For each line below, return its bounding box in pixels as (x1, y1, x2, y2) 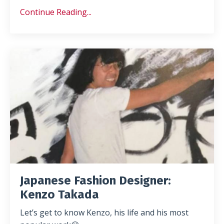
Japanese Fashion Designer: (20, 173, 171, 187)
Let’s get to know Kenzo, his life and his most (20, 206, 188, 218)
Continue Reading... (20, 6, 91, 18)
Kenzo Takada (20, 187, 99, 201)
